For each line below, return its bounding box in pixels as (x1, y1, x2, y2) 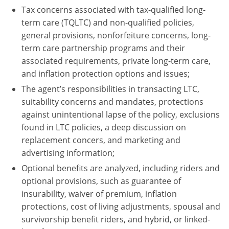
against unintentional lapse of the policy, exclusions (21, 108, 220, 120)
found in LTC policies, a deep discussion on (21, 121, 186, 133)
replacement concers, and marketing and (21, 134, 180, 146)
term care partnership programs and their (21, 42, 185, 54)
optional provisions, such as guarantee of (21, 175, 181, 187)
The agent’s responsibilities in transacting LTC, (21, 83, 199, 95)
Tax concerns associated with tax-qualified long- (21, 4, 205, 15)
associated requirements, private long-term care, (21, 55, 211, 66)
